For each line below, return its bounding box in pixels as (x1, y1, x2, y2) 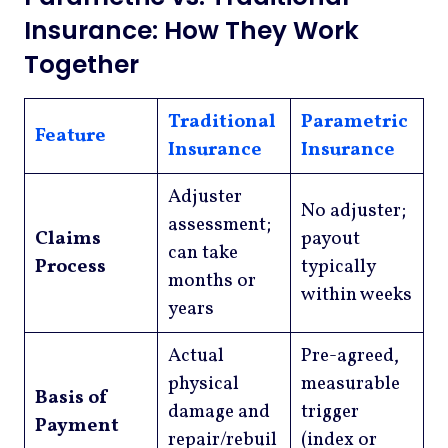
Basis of (34, 385, 109, 412)
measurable (300, 371, 400, 398)
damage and (167, 399, 270, 426)
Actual (167, 343, 224, 370)
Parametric (300, 109, 408, 136)
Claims (34, 226, 101, 253)
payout (300, 226, 360, 253)
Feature (34, 123, 106, 150)
